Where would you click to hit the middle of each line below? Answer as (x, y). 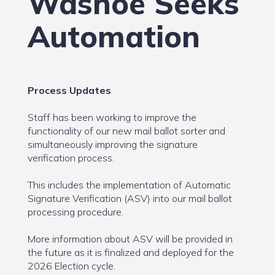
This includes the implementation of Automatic (129, 185)
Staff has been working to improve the (112, 118)
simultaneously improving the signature (112, 145)
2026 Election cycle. (71, 266)
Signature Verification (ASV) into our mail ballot (130, 199)
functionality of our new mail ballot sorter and (126, 131)
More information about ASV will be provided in (130, 239)
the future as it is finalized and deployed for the (130, 253)
